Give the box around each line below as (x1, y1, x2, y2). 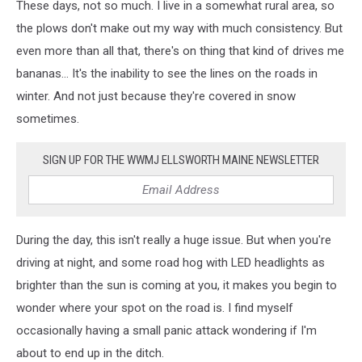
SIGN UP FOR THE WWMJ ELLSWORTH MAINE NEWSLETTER (43, 152, 319, 167)
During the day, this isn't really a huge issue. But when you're (16, 232, 331, 247)
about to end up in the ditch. (16, 345, 164, 360)
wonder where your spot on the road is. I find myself (16, 300, 293, 315)
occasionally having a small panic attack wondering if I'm (16, 322, 317, 338)
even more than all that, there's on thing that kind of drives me (16, 43, 344, 58)
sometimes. (16, 111, 79, 126)
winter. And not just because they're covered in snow (16, 88, 296, 103)
